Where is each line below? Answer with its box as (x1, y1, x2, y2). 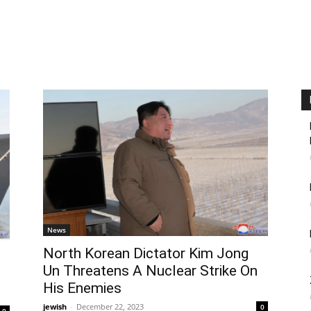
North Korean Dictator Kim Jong (43, 244, 249, 262)
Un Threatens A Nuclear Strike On (43, 262, 258, 279)
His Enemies (43, 279, 121, 296)
